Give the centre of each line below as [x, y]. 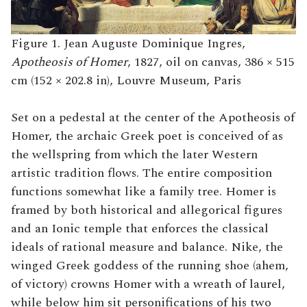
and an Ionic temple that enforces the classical [140, 229]
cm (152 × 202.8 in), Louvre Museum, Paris [126, 81]
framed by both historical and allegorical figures [147, 210]
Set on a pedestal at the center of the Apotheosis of [153, 118]
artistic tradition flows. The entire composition [142, 173]
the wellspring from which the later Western [134, 155]
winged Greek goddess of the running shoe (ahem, [150, 266]
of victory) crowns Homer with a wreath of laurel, [148, 284]
